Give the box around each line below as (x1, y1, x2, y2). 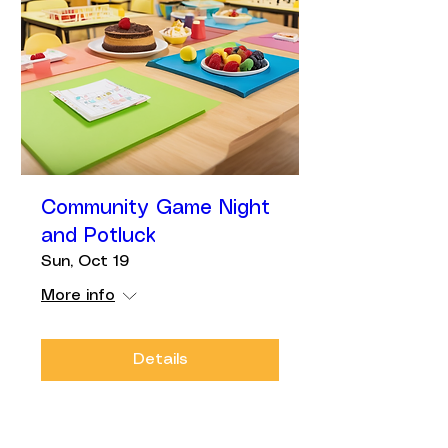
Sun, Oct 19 (41, 254, 129, 269)
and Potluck (41, 227, 156, 246)
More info (41, 288, 115, 303)
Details (132, 352, 188, 367)
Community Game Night (41, 199, 270, 218)
